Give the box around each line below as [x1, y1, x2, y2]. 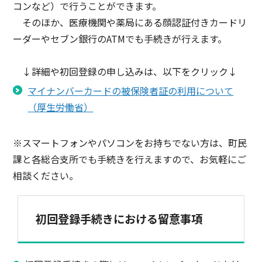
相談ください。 [13, 168, 79, 183]
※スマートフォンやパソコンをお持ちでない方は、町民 [13, 136, 247, 150]
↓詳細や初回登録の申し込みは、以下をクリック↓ [13, 64, 238, 79]
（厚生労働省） [27, 100, 94, 115]
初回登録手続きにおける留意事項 [36, 211, 203, 227]
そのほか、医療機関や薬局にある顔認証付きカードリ [13, 15, 247, 30]
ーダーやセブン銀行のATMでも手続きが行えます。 [13, 32, 227, 46]
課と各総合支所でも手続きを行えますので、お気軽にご [13, 152, 247, 167]
